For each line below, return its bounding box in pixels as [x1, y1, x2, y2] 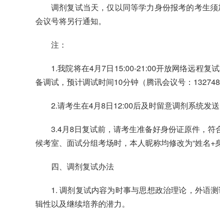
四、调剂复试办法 [51, 161, 114, 172]
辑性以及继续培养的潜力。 [35, 198, 130, 210]
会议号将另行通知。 [35, 15, 106, 27]
